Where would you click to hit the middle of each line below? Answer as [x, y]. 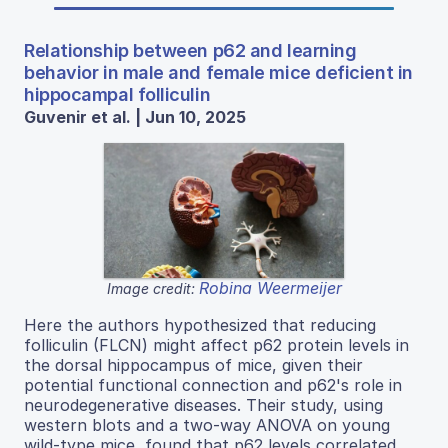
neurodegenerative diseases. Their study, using [203, 404]
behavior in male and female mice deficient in [218, 72]
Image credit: [152, 288]
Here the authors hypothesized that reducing [200, 324]
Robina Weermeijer [270, 287]
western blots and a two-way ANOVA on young [207, 424]
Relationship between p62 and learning [190, 50]
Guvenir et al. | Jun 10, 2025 [135, 116]
